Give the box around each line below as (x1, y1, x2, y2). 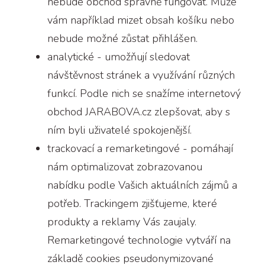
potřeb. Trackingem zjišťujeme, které (47, 196, 217, 211)
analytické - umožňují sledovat (47, 49, 190, 64)
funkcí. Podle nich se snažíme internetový (47, 86, 241, 101)
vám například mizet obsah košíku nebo (47, 12, 234, 27)
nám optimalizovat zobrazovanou (47, 159, 202, 174)
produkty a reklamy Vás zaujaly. (47, 214, 196, 229)
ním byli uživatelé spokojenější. (47, 122, 192, 137)
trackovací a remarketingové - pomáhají (47, 141, 233, 156)
